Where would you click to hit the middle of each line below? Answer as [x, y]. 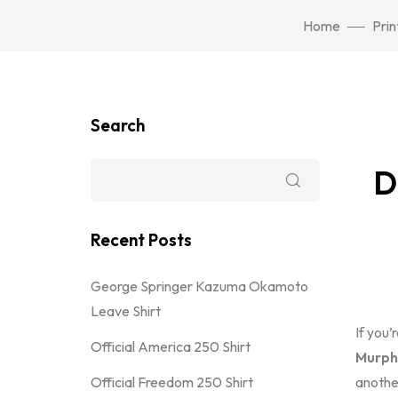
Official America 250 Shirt [171, 346]
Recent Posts [141, 240]
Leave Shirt [126, 311]
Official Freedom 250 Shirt [172, 382]
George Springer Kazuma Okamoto [199, 286]
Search [118, 125]
